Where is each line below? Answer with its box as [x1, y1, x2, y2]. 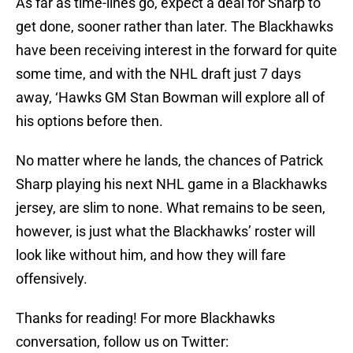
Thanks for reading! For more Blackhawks [16, 310, 275, 327]
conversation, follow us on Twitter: [16, 333, 229, 351]
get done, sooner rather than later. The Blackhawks [16, 18, 333, 35]
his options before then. [16, 113, 163, 130]
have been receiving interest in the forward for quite [16, 42, 337, 59]
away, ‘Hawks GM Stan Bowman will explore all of [16, 89, 325, 106]
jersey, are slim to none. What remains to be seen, [16, 199, 325, 217]
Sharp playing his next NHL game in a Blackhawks [16, 176, 327, 193]
